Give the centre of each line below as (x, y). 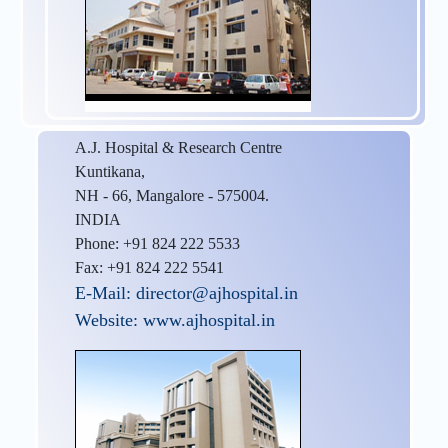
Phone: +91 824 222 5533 (157, 243)
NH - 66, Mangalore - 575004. (172, 195)
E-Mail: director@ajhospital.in (186, 292)
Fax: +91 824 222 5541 (149, 267)
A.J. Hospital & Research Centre (178, 147)
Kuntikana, (110, 171)
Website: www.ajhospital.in (175, 319)
